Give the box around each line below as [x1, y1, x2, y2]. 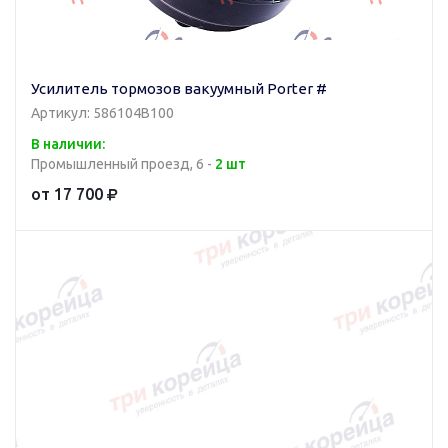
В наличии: [31, 136, 105, 153]
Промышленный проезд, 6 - [31, 156, 215, 173]
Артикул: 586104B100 [31, 105, 174, 122]
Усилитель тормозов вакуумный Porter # [31, 79, 327, 97]
